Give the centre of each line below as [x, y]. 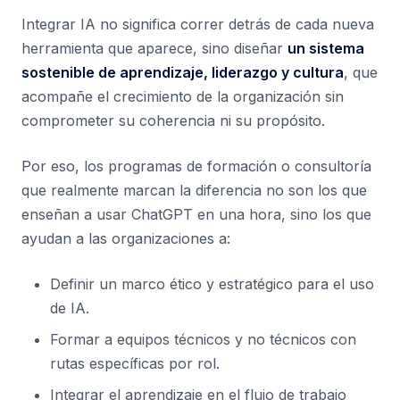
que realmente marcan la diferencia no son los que [194, 190]
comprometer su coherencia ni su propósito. [173, 121]
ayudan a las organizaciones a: [126, 238]
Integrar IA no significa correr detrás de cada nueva [198, 24]
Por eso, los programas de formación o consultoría [196, 166]
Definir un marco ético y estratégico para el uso [212, 284]
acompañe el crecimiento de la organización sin [183, 96]
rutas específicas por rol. [135, 363]
